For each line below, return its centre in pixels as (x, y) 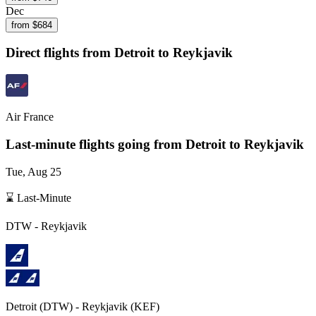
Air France (30, 117)
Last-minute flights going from (96, 144)
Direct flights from (60, 53)
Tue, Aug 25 (34, 171)
